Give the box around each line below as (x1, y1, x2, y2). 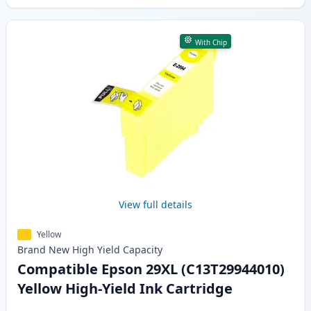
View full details (119, 198, 192, 212)
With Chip (194, 37, 227, 48)
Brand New (17, 243, 69, 257)
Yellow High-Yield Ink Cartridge (17, 279, 233, 299)
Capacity (123, 243, 162, 257)
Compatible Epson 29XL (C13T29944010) (17, 260, 285, 279)
